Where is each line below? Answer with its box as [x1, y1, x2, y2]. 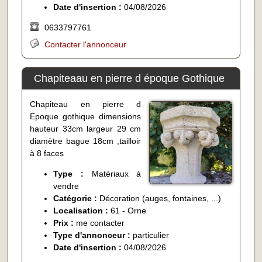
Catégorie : [53, 194, 100, 204]
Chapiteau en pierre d [30, 99, 142, 109]
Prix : [53, 218, 77, 228]
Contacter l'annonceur [44, 39, 127, 49]
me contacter [76, 218, 125, 228]
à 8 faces [30, 149, 64, 158]
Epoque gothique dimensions [30, 112, 142, 122]
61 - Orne [111, 206, 147, 216]
